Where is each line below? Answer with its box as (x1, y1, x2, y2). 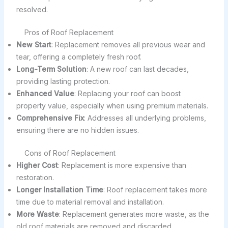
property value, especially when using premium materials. (16, 101, 208, 110)
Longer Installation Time (16, 185, 103, 194)
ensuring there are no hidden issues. (16, 126, 139, 135)
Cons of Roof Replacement (24, 149, 116, 158)
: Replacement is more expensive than (58, 161, 186, 170)
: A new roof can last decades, (86, 65, 189, 74)
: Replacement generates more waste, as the (59, 210, 209, 219)
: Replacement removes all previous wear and (51, 40, 205, 49)
